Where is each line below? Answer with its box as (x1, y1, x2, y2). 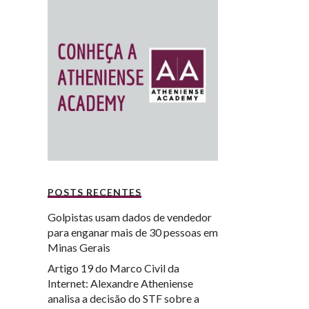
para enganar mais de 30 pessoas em (47, 225, 218, 239)
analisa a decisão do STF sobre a (47, 291, 199, 305)
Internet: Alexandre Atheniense (47, 276, 193, 290)
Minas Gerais (47, 240, 110, 254)
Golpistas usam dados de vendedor (47, 210, 212, 223)
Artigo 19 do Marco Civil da (47, 261, 179, 275)
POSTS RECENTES (47, 186, 141, 198)
